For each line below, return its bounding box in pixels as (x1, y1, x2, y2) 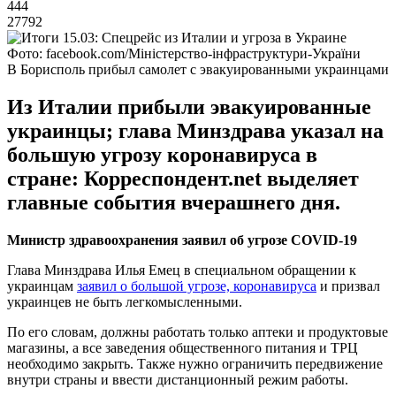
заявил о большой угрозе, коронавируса (77, 278, 316, 293)
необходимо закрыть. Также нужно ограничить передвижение (7, 355, 383, 371)
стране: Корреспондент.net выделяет (7, 166, 359, 190)
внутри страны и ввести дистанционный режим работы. (7, 371, 348, 387)
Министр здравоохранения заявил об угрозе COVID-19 (7, 232, 357, 247)
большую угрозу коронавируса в (7, 142, 317, 166)
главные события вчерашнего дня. (7, 190, 340, 214)
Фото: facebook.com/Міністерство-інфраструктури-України (7, 45, 361, 61)
